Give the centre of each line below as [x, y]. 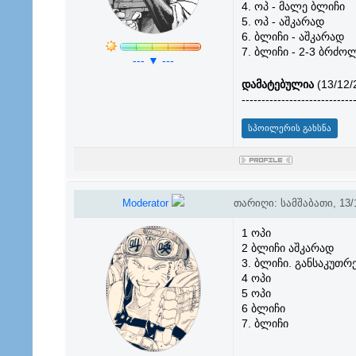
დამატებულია [277, 85]
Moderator [147, 203]
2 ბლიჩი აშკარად [287, 248]
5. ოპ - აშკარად [282, 21]
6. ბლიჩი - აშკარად [292, 37]
